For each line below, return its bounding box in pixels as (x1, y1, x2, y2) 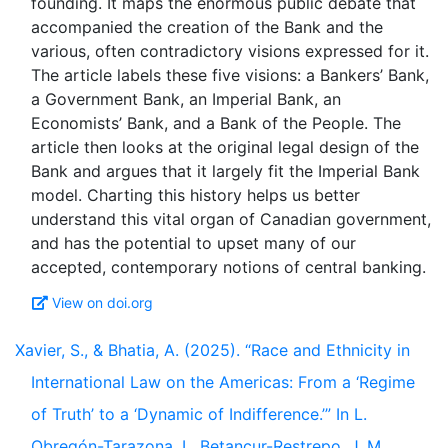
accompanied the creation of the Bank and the (31, 17, 383, 37)
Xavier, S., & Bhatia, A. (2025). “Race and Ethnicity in (15, 340, 410, 360)
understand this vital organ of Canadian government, (31, 209, 431, 229)
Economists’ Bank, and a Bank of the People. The (31, 113, 401, 133)
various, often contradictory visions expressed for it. (31, 41, 429, 61)
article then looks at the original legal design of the (31, 137, 419, 157)
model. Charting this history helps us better (31, 185, 360, 205)
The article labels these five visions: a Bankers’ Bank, (31, 65, 429, 85)
